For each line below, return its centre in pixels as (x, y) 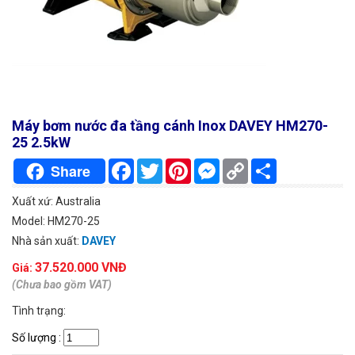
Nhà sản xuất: (47, 241)
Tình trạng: (39, 311)
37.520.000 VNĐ (81, 268)
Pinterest (214, 165)
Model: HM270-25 (56, 221)
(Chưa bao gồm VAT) (62, 285)
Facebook (158, 165)
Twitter (181, 165)
